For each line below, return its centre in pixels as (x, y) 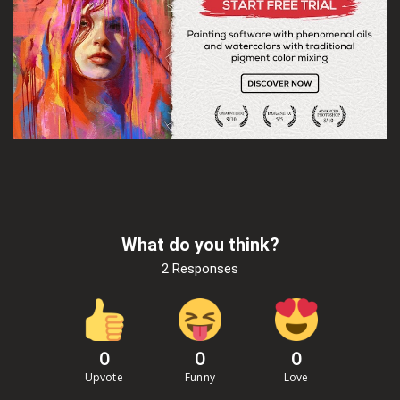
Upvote (104, 378)
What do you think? (200, 245)
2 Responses (200, 269)
